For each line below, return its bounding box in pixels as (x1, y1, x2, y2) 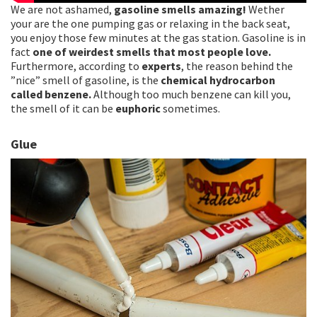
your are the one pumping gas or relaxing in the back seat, (11, 16, 290, 31)
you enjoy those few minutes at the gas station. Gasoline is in (11, 30, 306, 45)
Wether (246, 2, 284, 17)
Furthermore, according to (11, 59, 142, 74)
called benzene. (11, 87, 91, 102)
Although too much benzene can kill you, (91, 87, 291, 102)
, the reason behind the (181, 59, 293, 74)
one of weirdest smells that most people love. (33, 45, 271, 59)
